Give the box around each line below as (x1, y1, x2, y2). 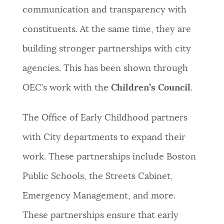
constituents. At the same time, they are (22, 25, 191, 34)
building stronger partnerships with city (22, 44, 191, 54)
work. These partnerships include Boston (22, 152, 196, 162)
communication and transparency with (22, 5, 186, 15)
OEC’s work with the (22, 83, 111, 93)
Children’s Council (110, 83, 190, 93)
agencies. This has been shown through (22, 64, 188, 73)
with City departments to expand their (22, 133, 185, 142)
